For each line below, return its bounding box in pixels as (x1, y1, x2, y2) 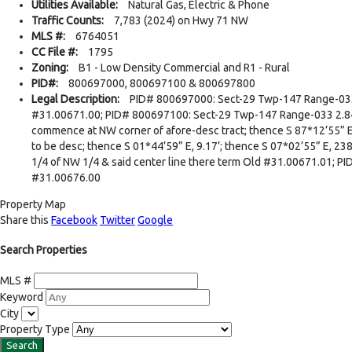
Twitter (100, 213, 135, 226)
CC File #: (31, 45, 78, 58)
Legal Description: (31, 92, 119, 105)
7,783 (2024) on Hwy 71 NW (114, 13, 248, 27)
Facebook (51, 213, 97, 226)
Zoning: (31, 60, 68, 74)
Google (137, 213, 173, 226)
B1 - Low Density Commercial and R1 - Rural (79, 60, 290, 74)
